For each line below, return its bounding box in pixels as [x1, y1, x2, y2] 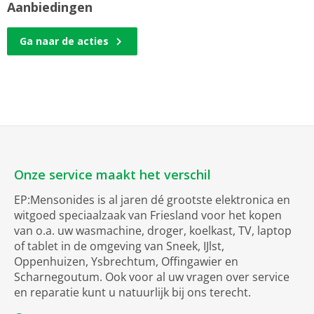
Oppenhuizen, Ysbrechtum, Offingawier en [14, 254, 238, 269]
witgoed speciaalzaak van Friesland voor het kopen [14, 207, 282, 223]
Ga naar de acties [20, 34, 109, 48]
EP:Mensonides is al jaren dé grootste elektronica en [14, 192, 290, 207]
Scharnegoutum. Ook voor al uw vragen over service [14, 269, 289, 285]
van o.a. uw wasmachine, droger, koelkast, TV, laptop [14, 223, 292, 238]
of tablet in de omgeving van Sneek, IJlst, [14, 238, 224, 254]
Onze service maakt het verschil [14, 166, 211, 183]
